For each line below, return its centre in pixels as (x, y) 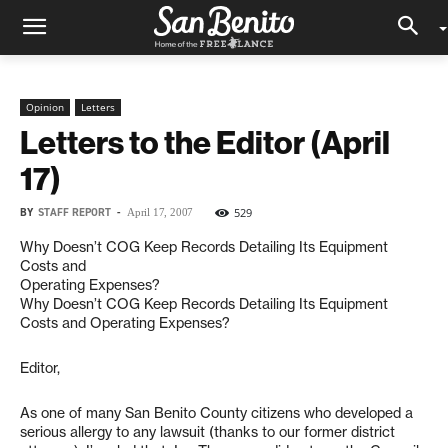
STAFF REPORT (74, 212)
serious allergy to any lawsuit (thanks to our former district (207, 432)
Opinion (45, 107)
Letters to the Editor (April (205, 142)
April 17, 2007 (160, 212)
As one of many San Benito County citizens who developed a (216, 413)
